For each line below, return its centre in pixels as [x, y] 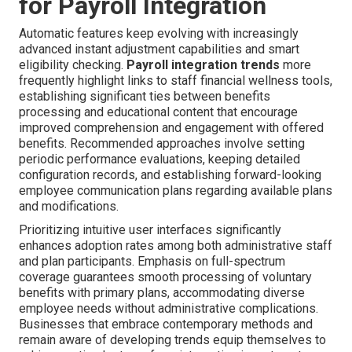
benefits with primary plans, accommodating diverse [162, 292]
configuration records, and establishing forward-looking [170, 174]
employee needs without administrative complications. [169, 308]
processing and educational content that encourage [158, 112]
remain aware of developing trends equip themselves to [172, 339]
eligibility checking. [73, 64]
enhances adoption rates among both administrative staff [176, 245]
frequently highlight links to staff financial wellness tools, [176, 80]
